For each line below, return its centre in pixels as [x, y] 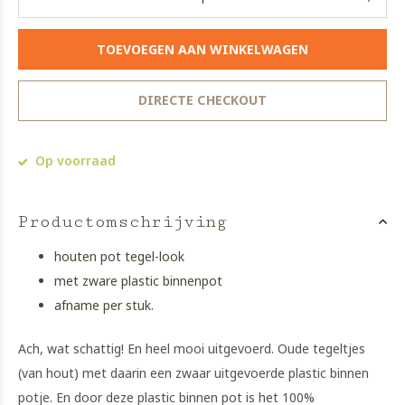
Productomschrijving [122, 221]
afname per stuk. [106, 305]
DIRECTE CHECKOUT [202, 100]
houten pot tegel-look [119, 256]
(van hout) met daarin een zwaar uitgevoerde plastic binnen [193, 373]
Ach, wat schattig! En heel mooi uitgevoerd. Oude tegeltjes [192, 348]
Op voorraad [74, 160]
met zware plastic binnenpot [138, 281]
